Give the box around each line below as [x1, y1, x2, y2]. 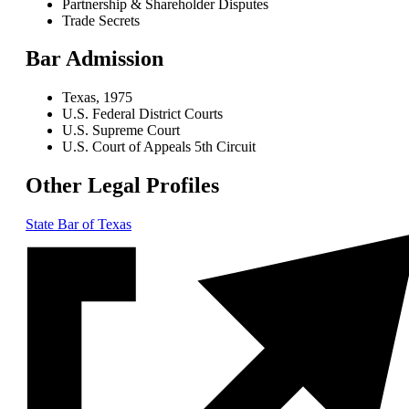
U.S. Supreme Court [62, 122, 180, 139]
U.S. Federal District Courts [62, 106, 223, 122]
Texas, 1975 [62, 89, 132, 106]
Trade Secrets [62, 12, 140, 28]
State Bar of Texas [26, 216, 131, 233]
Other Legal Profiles [26, 173, 219, 198]
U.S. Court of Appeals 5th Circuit [62, 139, 256, 155]
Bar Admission [26, 47, 163, 71]
